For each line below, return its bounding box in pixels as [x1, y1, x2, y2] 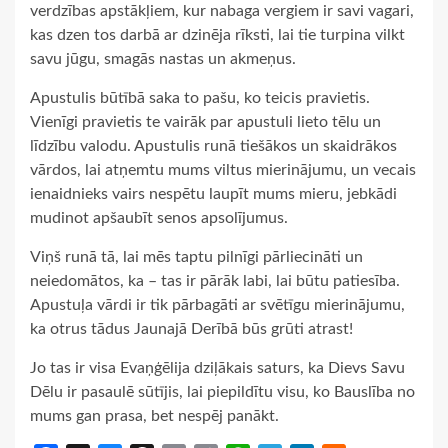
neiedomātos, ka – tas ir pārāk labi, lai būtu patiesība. [30, 272, 400, 289]
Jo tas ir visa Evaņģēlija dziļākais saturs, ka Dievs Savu [30, 359, 405, 376]
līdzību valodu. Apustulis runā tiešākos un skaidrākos [30, 137, 397, 154]
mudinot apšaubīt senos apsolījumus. [30, 209, 288, 226]
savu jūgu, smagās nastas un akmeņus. [30, 50, 296, 67]
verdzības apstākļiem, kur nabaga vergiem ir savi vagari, [30, 2, 414, 19]
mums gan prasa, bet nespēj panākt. [30, 407, 279, 424]
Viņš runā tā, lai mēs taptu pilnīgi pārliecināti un [30, 248, 363, 265]
